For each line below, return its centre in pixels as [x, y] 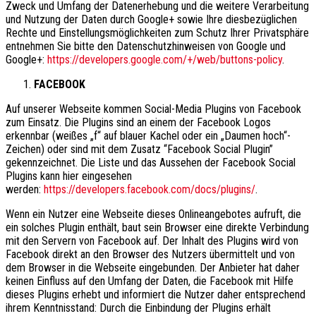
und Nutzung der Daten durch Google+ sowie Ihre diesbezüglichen [151, 19]
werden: [25, 189]
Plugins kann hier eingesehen [69, 176]
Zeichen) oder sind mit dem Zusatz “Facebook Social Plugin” [139, 149]
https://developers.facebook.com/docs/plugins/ [150, 189]
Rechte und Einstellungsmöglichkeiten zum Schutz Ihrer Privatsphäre [157, 32]
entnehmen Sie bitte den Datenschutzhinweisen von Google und [146, 46]
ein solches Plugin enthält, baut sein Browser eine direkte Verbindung [157, 227]
